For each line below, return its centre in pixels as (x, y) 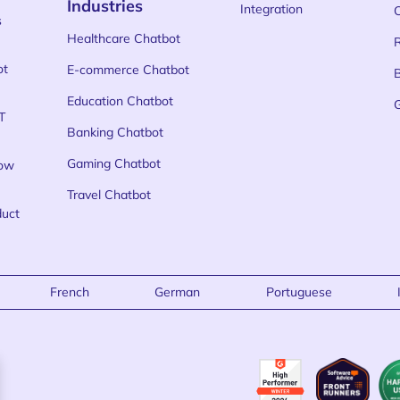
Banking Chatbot (116, 132)
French (70, 292)
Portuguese (299, 292)
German (178, 292)
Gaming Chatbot (114, 163)
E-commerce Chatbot (129, 70)
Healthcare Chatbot (124, 38)
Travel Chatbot (109, 195)
